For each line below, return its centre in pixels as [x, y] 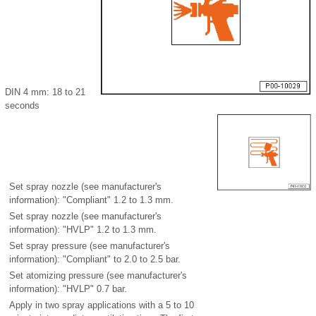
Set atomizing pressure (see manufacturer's [98, 276]
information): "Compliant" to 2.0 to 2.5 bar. [95, 260]
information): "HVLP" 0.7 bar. [68, 289]
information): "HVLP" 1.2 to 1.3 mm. [83, 230]
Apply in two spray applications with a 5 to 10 [102, 305]
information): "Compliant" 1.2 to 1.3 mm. [91, 200]
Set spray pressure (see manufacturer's [90, 246]
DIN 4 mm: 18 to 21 [45, 92]
